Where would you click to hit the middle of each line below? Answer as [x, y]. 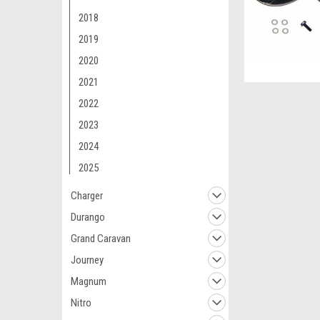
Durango [88, 217]
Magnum [89, 281]
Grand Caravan [101, 239]
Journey [87, 260]
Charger [87, 196]
